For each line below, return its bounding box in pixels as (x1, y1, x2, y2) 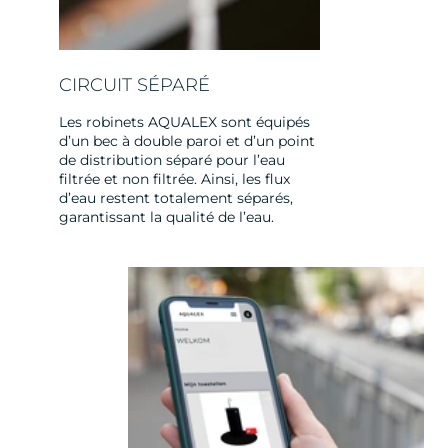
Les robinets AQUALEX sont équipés (58, 112, 310, 131)
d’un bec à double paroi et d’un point (58, 131, 315, 150)
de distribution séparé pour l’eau (58, 150, 285, 169)
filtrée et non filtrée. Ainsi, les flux (58, 169, 290, 188)
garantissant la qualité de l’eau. (58, 207, 274, 226)
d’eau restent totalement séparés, (58, 188, 293, 207)
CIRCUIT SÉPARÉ (58, 73, 210, 96)
